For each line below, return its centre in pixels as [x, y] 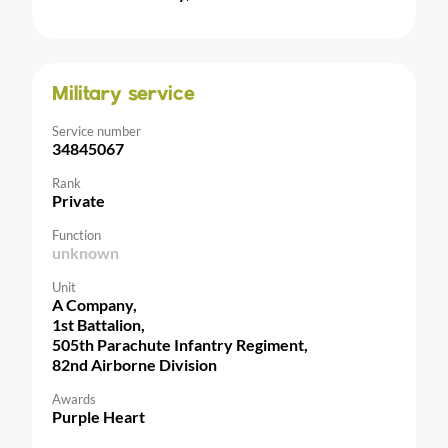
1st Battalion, [98, 324]
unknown [85, 252]
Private [78, 200]
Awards [74, 398]
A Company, [94, 304]
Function [76, 234]
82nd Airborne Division [134, 364]
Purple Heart [98, 416]
